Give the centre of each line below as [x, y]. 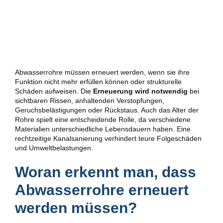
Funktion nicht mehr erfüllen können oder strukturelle [98, 82]
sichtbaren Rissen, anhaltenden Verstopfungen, [90, 101]
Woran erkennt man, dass [106, 172]
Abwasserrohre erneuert [102, 190]
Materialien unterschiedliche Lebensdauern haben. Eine [103, 129]
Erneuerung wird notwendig [140, 91]
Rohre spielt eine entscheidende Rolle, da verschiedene [103, 119]
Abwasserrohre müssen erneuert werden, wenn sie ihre [102, 72]
